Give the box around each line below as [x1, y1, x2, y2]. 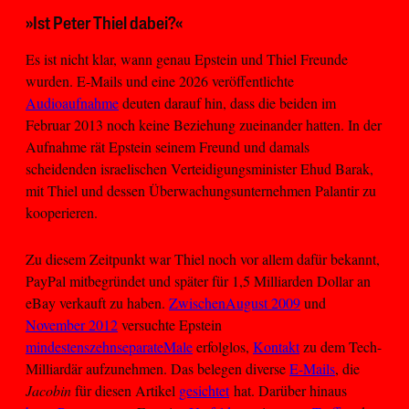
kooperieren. [26, 203, 98, 223]
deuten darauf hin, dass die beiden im [119, 93, 336, 113]
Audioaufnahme [26, 93, 119, 113]
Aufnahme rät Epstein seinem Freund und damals [26, 137, 309, 157]
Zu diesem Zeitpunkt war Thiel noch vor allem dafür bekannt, [26, 248, 380, 268]
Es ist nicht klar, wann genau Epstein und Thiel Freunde [26, 49, 348, 69]
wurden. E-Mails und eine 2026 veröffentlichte [26, 71, 294, 91]
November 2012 [26, 314, 118, 334]
